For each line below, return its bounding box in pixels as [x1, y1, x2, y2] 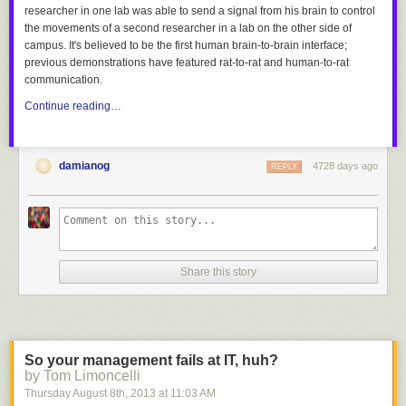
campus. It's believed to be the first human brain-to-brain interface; [24, 39, 347, 52]
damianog [59, 159, 110, 172]
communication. [24, 73, 102, 86]
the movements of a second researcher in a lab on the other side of [24, 22, 352, 34]
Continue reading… [24, 100, 121, 112]
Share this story [180, 266, 256, 278]
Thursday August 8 [24, 387, 116, 400]
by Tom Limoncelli [24, 368, 140, 383]
